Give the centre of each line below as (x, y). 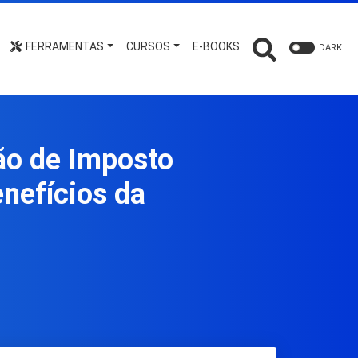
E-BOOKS (216, 46)
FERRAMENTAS (64, 46)
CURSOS (149, 46)
